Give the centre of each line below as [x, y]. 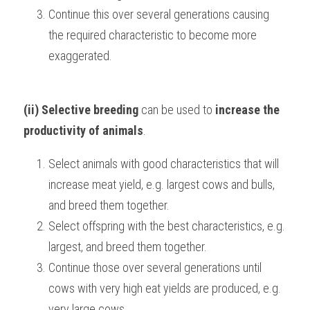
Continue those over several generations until [155, 267]
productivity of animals [83, 130]
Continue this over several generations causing [159, 14]
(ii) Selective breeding [81, 110]
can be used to [177, 110]
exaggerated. [80, 56]
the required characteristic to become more [153, 35]
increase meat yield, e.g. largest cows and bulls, [162, 184]
